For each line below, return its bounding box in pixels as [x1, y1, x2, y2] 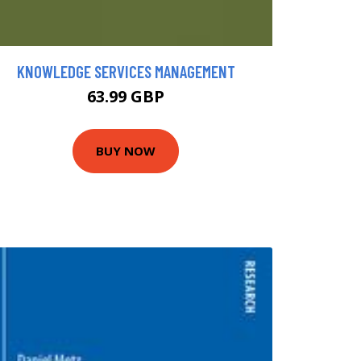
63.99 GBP [87, 85, 164, 107]
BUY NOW [96, 143, 156, 160]
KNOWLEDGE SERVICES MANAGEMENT [16, 60, 235, 81]
